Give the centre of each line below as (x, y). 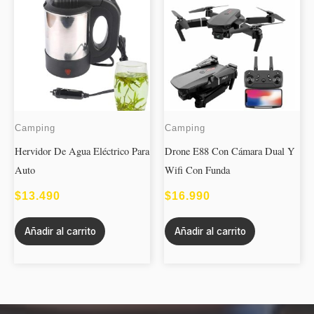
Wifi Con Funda (197, 170)
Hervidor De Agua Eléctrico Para (82, 151)
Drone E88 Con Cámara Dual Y (230, 151)
